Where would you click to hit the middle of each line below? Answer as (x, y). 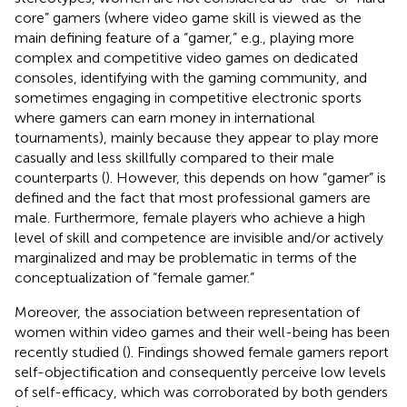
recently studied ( (70, 352)
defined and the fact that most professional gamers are (193, 197)
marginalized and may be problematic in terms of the (186, 257)
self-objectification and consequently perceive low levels (200, 372)
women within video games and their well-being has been (202, 332)
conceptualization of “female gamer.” (134, 277)
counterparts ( (60, 177)
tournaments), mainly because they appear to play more (197, 137)
